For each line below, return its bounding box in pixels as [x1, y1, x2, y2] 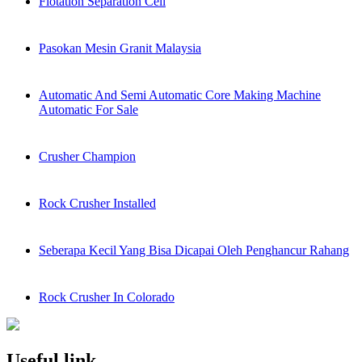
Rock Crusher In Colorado [39, 290, 175, 305]
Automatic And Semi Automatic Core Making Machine [39, 88, 321, 103]
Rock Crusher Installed [39, 196, 156, 211]
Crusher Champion [39, 149, 136, 164]
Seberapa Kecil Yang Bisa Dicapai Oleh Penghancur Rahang [39, 243, 349, 258]
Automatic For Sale [39, 103, 138, 117]
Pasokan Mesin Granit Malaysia [39, 41, 201, 56]
